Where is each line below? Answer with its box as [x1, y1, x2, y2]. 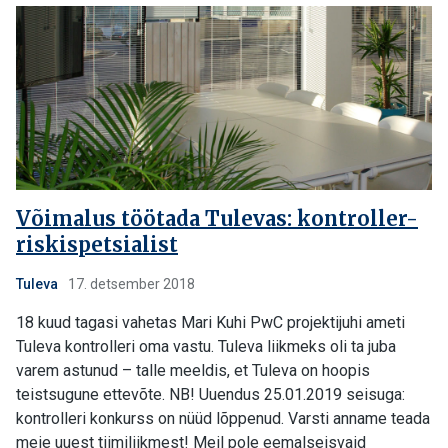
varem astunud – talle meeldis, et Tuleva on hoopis [16, 361, 370, 380]
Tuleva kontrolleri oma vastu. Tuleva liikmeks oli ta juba [16, 337, 396, 356]
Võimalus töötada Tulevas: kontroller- [16, 206, 418, 231]
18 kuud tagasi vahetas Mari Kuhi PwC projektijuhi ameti [16, 313, 405, 332]
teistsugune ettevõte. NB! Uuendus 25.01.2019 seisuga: [16, 385, 405, 404]
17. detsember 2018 [65, 276, 195, 292]
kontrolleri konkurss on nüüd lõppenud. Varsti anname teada [16, 409, 430, 428]
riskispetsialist [16, 232, 178, 257]
